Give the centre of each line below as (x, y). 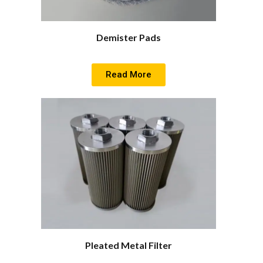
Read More (129, 74)
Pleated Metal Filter (129, 245)
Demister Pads (129, 37)
